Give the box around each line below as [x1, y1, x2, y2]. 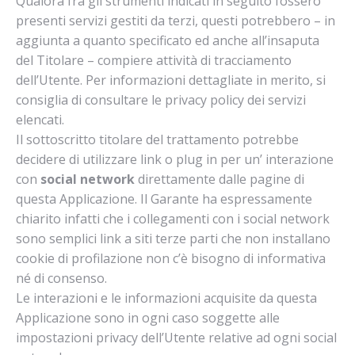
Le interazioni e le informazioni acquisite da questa [16, 289, 317, 307]
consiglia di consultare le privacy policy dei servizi [16, 91, 306, 109]
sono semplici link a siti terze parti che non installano [16, 230, 330, 247]
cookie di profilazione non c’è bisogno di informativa [16, 250, 326, 267]
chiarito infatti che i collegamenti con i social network [16, 210, 330, 227]
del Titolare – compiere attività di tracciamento [16, 52, 292, 69]
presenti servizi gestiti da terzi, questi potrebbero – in [16, 12, 335, 29]
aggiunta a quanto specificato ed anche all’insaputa [16, 32, 319, 49]
